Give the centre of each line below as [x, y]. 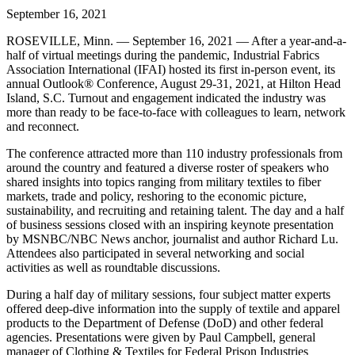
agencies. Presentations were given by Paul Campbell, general [161, 337]
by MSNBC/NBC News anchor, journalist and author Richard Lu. [172, 239]
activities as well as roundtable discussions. [113, 267]
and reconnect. [43, 126]
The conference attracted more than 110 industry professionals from [174, 153]
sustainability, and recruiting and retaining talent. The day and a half [175, 210]
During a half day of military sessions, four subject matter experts [168, 294]
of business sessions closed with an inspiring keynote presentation [170, 224]
